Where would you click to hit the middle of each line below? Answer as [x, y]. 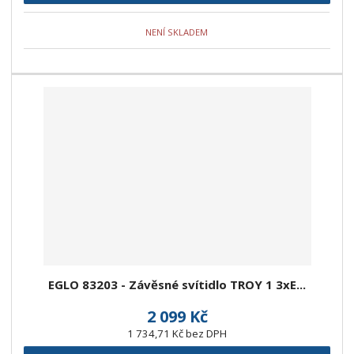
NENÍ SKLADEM [177, 32]
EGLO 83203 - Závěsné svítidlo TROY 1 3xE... [177, 285]
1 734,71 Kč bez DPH [177, 334]
